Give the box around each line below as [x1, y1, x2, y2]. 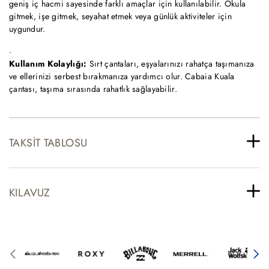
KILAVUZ [9, 184, 50, 201]
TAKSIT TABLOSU [9, 134, 88, 151]
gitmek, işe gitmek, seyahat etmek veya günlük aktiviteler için [9, 10, 232, 22]
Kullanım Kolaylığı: [9, 57, 87, 70]
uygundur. [9, 22, 46, 35]
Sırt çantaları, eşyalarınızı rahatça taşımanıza [86, 57, 255, 70]
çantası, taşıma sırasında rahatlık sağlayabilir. [9, 82, 177, 95]
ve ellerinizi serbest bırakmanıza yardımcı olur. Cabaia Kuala [9, 70, 235, 82]
